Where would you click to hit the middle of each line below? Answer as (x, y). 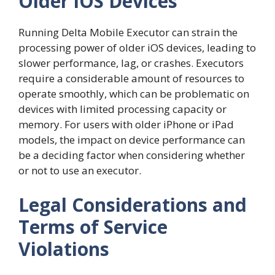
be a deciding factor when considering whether (132, 155)
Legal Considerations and (133, 204)
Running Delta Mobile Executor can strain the (128, 33)
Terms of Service (93, 227)
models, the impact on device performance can (132, 140)
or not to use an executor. (80, 171)
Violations (64, 249)
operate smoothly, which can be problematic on (134, 94)
